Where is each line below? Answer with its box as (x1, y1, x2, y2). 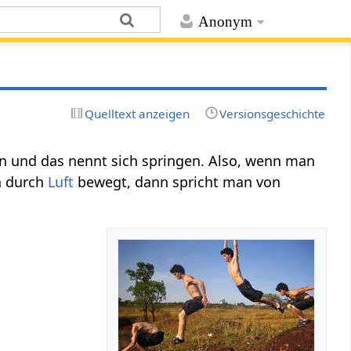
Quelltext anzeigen (85, 105, 190, 121)
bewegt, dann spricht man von (74, 172, 281, 191)
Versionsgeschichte (219, 105, 325, 121)
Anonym (197, 13, 252, 31)
